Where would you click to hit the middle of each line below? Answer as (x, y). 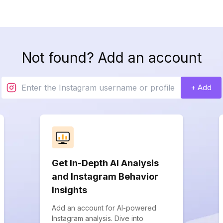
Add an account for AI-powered (104, 208)
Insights (69, 190)
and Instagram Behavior (105, 176)
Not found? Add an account (111, 58)
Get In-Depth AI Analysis (105, 163)
